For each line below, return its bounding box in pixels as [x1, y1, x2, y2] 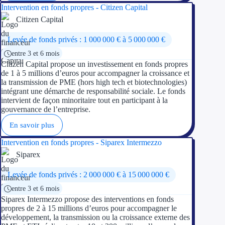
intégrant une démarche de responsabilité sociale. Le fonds [1, 86, 185, 95]
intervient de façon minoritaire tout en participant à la [1, 95, 168, 104]
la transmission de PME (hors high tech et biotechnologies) [1, 77, 187, 86]
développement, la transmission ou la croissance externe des [1, 212, 190, 221]
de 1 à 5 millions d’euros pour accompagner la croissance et [1, 68, 189, 77]
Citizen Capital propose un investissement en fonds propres [1, 59, 188, 68]
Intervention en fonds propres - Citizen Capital [1, 3, 148, 12]
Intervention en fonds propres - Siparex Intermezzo [1, 138, 162, 147]
